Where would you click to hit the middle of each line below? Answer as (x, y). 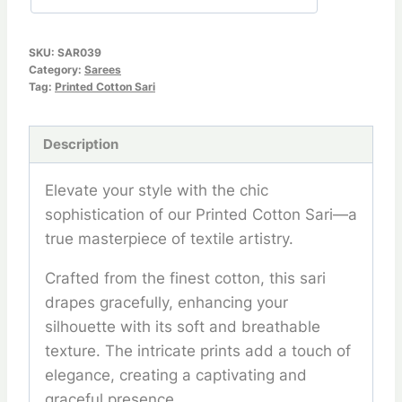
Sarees (103, 70)
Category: (57, 70)
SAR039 (79, 53)
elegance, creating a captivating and (176, 375)
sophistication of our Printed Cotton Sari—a (201, 214)
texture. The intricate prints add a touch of (198, 350)
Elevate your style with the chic (157, 190)
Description (81, 144)
